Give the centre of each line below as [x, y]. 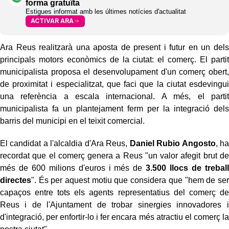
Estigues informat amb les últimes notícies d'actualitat [106, 11]
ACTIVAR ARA [52, 21]
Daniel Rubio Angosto [173, 143]
